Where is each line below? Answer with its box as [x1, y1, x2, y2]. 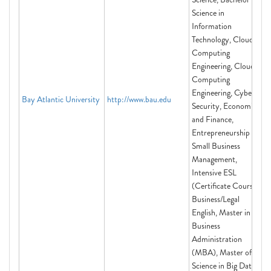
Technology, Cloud [192, 33, 253, 45]
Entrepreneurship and [192, 126, 264, 139]
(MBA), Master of [192, 246, 252, 258]
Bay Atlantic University [22, 93, 100, 105]
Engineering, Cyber [192, 87, 255, 99]
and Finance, [192, 113, 233, 125]
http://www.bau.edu [107, 93, 171, 105]
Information [192, 20, 232, 32]
